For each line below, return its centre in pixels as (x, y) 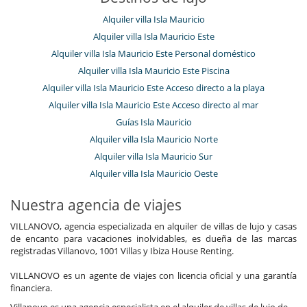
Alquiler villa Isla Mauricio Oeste (153, 173)
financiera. (31, 287)
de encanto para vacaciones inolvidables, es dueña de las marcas (153, 238)
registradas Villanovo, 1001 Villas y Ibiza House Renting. (122, 250)
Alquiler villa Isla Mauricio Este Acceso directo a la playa (153, 87)
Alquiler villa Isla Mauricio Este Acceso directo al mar (153, 105)
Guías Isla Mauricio (153, 122)
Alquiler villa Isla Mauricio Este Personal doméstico (153, 53)
